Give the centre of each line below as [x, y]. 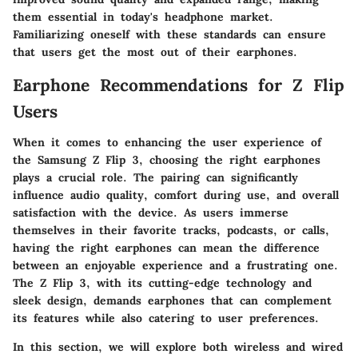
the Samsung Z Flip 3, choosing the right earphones [167, 159]
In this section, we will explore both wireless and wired [178, 346]
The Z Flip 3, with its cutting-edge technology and [162, 282]
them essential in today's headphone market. [143, 17]
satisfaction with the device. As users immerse [151, 212]
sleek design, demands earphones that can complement [172, 300]
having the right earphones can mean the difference [166, 247]
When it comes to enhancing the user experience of [167, 142]
